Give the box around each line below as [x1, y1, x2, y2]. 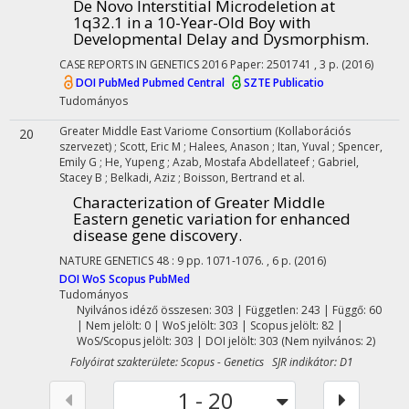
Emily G [59, 154, 100, 170]
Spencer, [338, 139, 383, 154]
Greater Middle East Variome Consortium [59, 123, 275, 139]
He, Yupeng [105, 154, 167, 170]
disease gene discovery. [73, 225, 242, 246]
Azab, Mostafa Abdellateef [173, 154, 312, 170]
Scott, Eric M [120, 139, 184, 154]
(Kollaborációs [275, 123, 351, 139]
